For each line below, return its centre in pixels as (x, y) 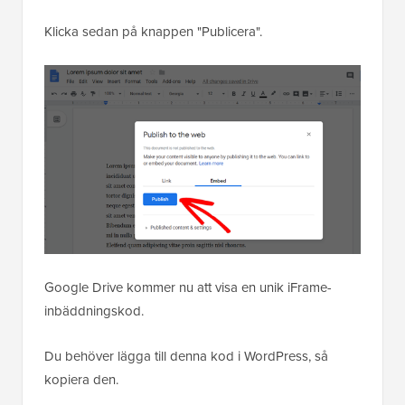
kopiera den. (81, 380)
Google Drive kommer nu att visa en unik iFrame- (188, 287)
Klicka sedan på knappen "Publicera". (153, 31)
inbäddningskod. (94, 311)
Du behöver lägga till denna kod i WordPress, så (186, 356)
